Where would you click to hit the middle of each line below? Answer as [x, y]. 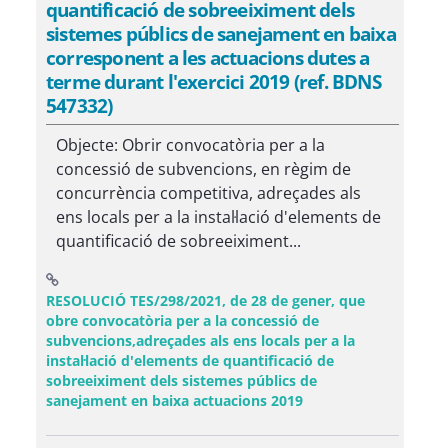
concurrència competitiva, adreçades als [208, 193]
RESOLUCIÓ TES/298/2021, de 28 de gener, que [205, 300]
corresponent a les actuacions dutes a [208, 57]
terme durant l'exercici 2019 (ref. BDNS [213, 81]
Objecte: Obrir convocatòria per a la [190, 145]
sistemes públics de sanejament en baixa [221, 33]
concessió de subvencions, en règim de [203, 169]
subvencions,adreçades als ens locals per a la [200, 340]
